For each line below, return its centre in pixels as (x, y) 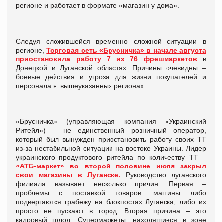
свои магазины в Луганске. (68, 175)
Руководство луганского (164, 175)
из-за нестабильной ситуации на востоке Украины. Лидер (111, 148)
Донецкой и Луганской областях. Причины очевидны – (111, 68)
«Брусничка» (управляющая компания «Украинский (111, 121)
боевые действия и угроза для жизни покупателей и (111, 77)
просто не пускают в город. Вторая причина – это (111, 210)
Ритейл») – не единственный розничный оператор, (111, 130)
